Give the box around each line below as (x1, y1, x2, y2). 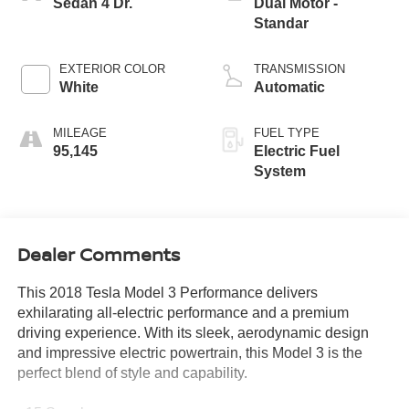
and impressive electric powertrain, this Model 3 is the (16, 345, 362, 362)
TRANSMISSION (254, 61, 345, 76)
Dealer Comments (16, 242, 180, 267)
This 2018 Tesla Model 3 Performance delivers (16, 285, 318, 301)
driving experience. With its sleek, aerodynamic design (16, 325, 369, 341)
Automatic (254, 79, 325, 95)
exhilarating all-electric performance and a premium (16, 305, 349, 321)
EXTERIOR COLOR (58, 61, 165, 76)
